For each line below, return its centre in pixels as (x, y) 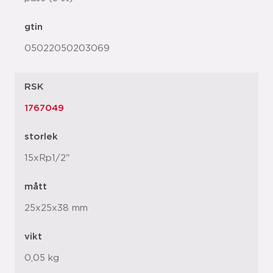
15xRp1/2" (47, 158)
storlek (41, 137)
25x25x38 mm (56, 208)
